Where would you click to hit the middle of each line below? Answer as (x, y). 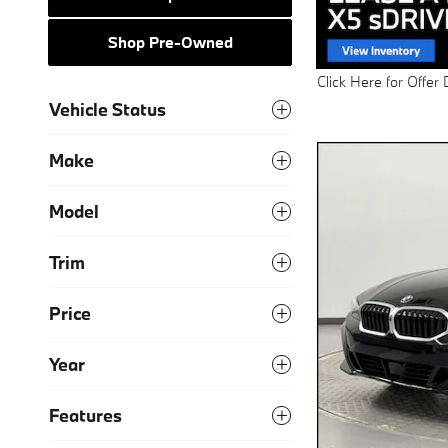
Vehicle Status (107, 109)
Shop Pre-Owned (170, 42)
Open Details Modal (379, 97)
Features (85, 415)
